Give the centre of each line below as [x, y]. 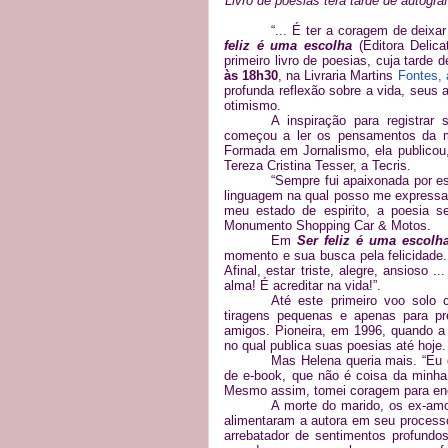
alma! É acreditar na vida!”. [302, 286]
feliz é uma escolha [288, 46]
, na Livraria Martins [338, 76]
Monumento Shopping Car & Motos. [327, 226]
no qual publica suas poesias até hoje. [335, 346]
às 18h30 [251, 76]
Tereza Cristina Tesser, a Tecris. [317, 166]
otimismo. [252, 106]
